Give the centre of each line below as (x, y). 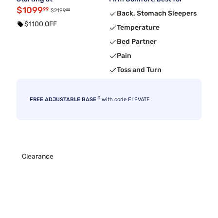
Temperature (138, 28)
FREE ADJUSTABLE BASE (63, 100)
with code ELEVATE (125, 100)
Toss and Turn (139, 70)
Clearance (38, 157)
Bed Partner (137, 42)
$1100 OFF (41, 24)
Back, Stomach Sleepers (157, 14)
